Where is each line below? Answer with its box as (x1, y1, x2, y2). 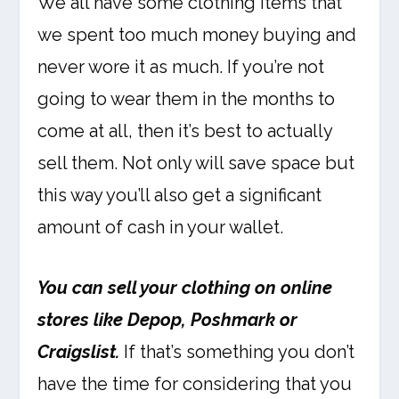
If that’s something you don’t (119, 341, 355, 363)
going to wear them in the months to (37, 88, 336, 110)
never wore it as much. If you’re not (37, 56, 325, 78)
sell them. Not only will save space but (37, 152, 355, 175)
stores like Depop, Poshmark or (37, 309, 298, 331)
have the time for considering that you (37, 373, 353, 395)
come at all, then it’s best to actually (37, 120, 333, 142)
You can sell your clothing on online (37, 277, 333, 299)
